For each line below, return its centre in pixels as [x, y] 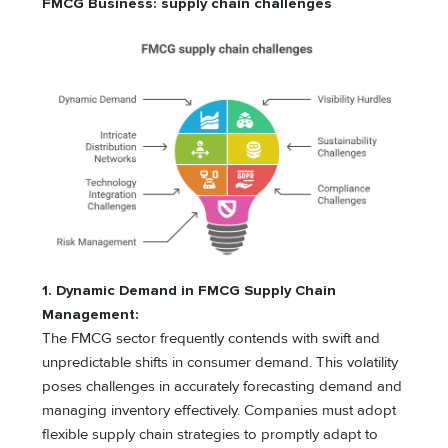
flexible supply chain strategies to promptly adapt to [210, 435]
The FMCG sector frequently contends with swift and [211, 339]
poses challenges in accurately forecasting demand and [222, 387]
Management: [91, 315]
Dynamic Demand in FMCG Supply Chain [196, 291]
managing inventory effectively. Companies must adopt [219, 411]
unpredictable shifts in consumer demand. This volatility [220, 363]
